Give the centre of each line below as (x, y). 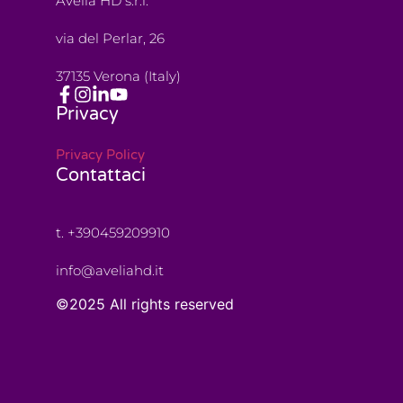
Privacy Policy (101, 155)
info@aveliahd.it (110, 271)
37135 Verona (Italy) (119, 76)
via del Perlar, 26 (111, 39)
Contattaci (101, 176)
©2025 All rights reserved (145, 304)
